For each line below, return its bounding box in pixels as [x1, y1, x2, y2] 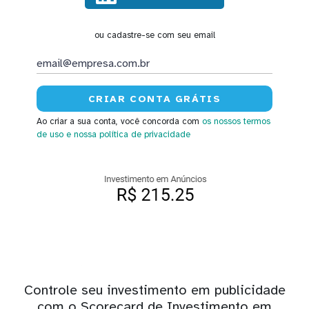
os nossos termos [202, 116, 270, 127]
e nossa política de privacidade [66, 129, 190, 140]
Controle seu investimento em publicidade [23, 281, 286, 299]
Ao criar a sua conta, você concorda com [37, 116, 202, 127]
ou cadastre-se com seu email [94, 30, 215, 41]
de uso [37, 129, 63, 140]
